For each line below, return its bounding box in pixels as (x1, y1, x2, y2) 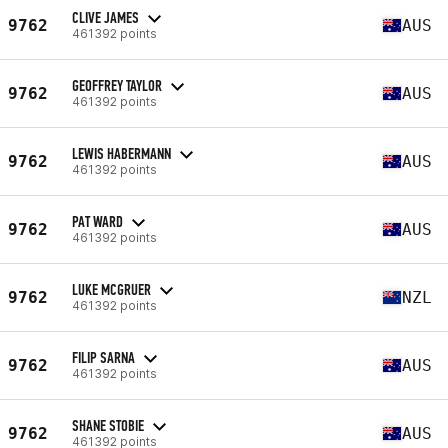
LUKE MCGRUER (72, 279, 151, 299)
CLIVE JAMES (72, 7, 139, 27)
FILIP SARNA (72, 347, 135, 367)
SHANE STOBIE (72, 415, 144, 435)
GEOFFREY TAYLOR (72, 75, 162, 95)
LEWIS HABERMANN (72, 143, 171, 163)
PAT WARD (72, 211, 123, 231)
